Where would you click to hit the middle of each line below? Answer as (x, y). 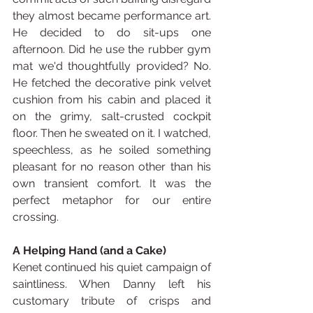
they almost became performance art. (112, 16)
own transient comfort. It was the (112, 183)
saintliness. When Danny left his (112, 284)
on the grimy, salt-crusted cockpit (112, 116)
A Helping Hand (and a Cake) (89, 250)
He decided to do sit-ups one (112, 32)
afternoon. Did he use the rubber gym (112, 49)
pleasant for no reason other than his (112, 167)
